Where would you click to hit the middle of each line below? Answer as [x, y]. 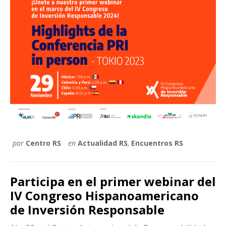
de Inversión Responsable [87, 209]
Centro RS [43, 143]
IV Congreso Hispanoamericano [104, 195]
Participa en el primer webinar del [113, 181]
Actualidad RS [103, 143]
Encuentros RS [157, 143]
